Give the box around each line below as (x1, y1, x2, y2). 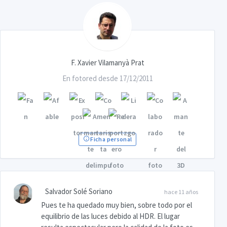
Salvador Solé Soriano (45, 186, 112, 197)
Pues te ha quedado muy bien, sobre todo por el (41, 200, 192, 210)
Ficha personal (89, 135, 132, 143)
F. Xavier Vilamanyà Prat (70, 58, 144, 68)
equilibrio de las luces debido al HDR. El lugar (41, 211, 180, 221)
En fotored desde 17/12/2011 (62, 73, 153, 84)
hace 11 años (164, 188, 198, 196)
